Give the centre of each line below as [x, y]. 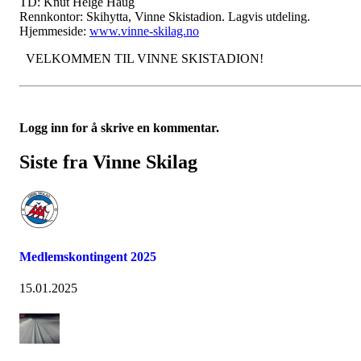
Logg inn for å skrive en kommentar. [119, 127]
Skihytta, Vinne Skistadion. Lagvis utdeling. [200, 16]
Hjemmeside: [53, 31]
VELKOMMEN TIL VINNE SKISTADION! [141, 58]
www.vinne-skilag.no [144, 31]
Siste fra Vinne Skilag [108, 162]
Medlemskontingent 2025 [88, 257]
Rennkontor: [51, 16]
